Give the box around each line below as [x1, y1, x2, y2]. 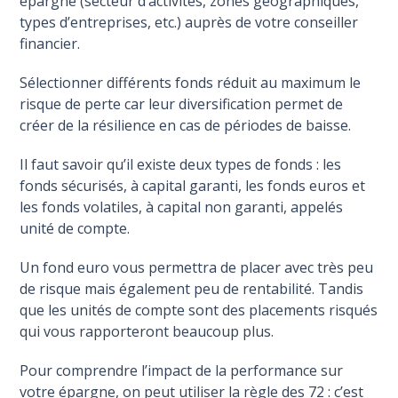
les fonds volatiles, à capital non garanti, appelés [20, 197, 344, 218]
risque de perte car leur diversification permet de [20, 94, 344, 115]
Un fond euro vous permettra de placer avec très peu [20, 258, 374, 278]
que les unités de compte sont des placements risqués [20, 300, 378, 321]
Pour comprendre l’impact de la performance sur [20, 361, 344, 381]
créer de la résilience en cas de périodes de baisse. [20, 115, 352, 136]
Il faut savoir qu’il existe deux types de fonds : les [20, 155, 342, 175]
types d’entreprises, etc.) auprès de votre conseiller [20, 12, 359, 33]
